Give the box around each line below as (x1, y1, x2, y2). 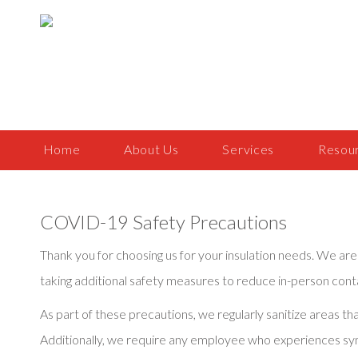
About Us (124, 141, 179, 157)
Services (222, 141, 275, 157)
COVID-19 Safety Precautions (40, 210, 287, 233)
